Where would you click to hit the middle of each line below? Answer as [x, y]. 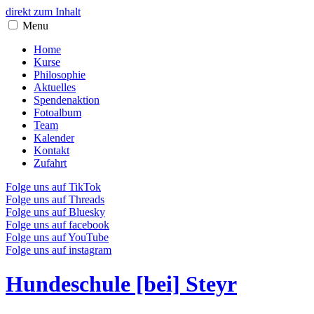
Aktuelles [55, 87]
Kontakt [52, 150]
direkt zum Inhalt [43, 12]
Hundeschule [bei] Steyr [121, 284]
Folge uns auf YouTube [57, 237]
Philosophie [60, 75]
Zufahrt [50, 163]
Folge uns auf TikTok [53, 187]
